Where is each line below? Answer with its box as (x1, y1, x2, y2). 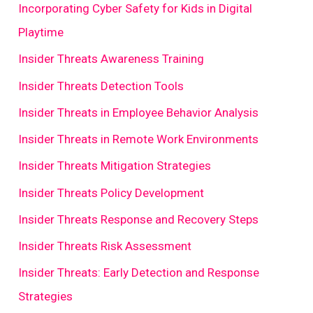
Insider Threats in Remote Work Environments (18, 132, 259, 147)
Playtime (18, 25, 64, 40)
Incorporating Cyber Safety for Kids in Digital (18, 1, 253, 16)
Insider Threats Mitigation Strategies (18, 159, 212, 173)
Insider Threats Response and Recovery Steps (18, 212, 259, 226)
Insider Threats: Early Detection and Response (18, 265, 260, 280)
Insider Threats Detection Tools (18, 78, 184, 93)
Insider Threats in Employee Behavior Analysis (18, 105, 259, 119)
